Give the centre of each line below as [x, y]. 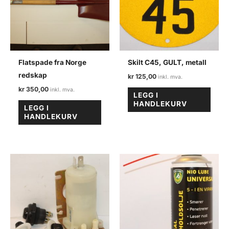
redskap [33, 75]
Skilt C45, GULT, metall [167, 63]
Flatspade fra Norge [53, 63]
